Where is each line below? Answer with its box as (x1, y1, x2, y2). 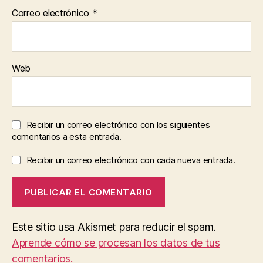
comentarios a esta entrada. (12, 131, 122, 143)
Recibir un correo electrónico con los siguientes (26, 119, 210, 131)
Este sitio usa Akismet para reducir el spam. (12, 221, 216, 234)
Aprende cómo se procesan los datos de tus (12, 237, 220, 249)
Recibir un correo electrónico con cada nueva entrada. (26, 154, 235, 166)
